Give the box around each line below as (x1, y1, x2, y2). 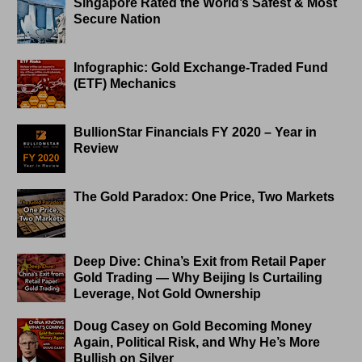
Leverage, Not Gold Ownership (74, 287, 262, 301)
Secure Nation (74, 12, 162, 27)
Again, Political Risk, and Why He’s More (74, 335, 321, 350)
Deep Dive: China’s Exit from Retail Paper (74, 255, 326, 269)
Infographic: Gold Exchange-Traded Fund (74, 61, 329, 75)
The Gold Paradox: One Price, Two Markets (74, 190, 335, 204)
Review (74, 141, 119, 156)
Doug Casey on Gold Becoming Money (74, 319, 313, 334)
